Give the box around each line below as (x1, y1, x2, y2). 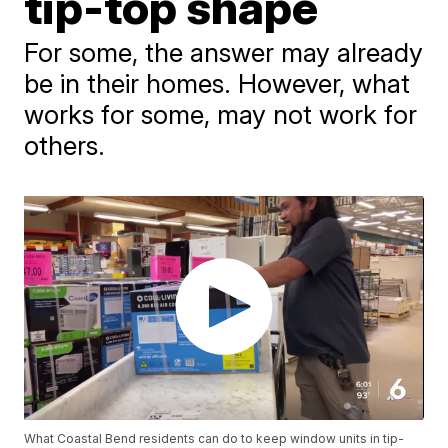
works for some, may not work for (24, 99, 418, 130)
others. (24, 130, 106, 161)
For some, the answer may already (24, 37, 424, 68)
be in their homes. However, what (24, 68, 411, 99)
